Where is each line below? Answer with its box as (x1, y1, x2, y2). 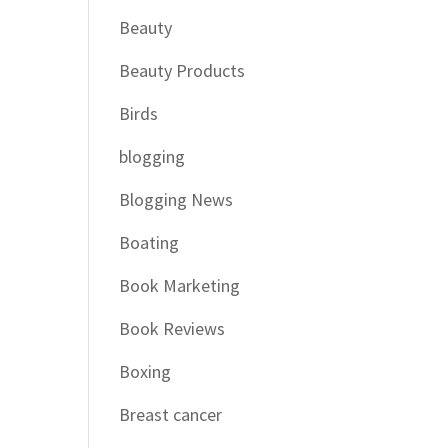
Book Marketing (119, 274, 241, 297)
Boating (119, 231, 180, 254)
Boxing (119, 360, 172, 383)
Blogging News (119, 188, 234, 211)
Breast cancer (119, 403, 223, 426)
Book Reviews (119, 317, 226, 340)
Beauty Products (119, 59, 246, 82)
